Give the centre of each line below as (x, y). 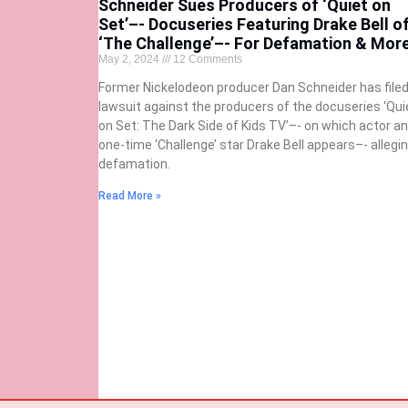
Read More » (129, 195)
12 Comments (206, 59)
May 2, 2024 (130, 59)
